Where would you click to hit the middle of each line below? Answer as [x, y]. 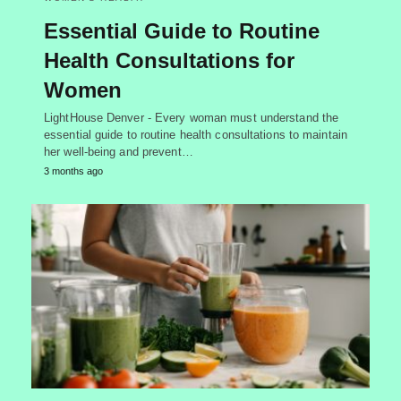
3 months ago [73, 171]
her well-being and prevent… [119, 152]
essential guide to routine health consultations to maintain [196, 135]
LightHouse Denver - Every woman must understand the [192, 118]
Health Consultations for [169, 61]
